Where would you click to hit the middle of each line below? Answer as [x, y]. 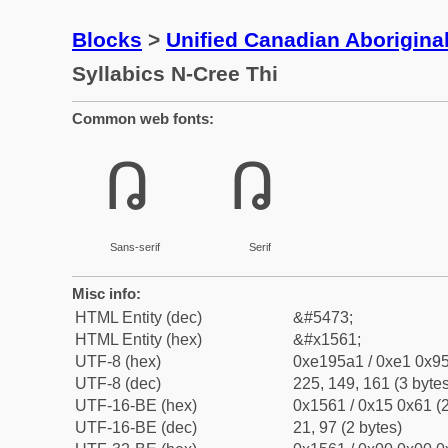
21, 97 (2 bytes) [347, 427]
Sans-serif [134, 247]
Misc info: [106, 293]
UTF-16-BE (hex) [136, 405]
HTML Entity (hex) [138, 339]
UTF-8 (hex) [118, 361]
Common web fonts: [143, 118]
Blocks [107, 39]
